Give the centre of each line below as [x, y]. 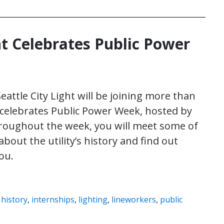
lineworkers [134, 199]
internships [53, 199]
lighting [93, 199]
